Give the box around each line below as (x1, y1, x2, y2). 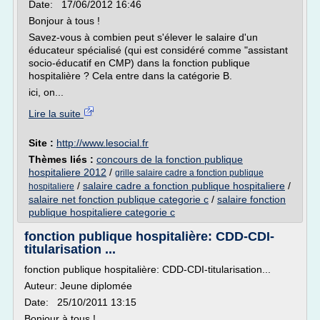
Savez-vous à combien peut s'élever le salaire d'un (29, 31, 258, 43)
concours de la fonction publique (96, 154, 243, 165)
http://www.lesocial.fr (56, 137, 149, 149)
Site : (29, 137, 56, 149)
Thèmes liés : (29, 154, 96, 165)
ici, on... (29, 86, 64, 98)
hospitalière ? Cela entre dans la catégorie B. (29, 70, 232, 81)
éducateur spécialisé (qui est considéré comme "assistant (29, 44, 288, 56)
